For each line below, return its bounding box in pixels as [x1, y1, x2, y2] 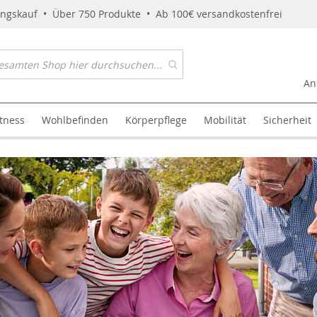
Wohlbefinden [42, 113, 109, 127]
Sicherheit [263, 113, 312, 127]
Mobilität [204, 113, 247, 127]
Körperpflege [125, 113, 188, 127]
